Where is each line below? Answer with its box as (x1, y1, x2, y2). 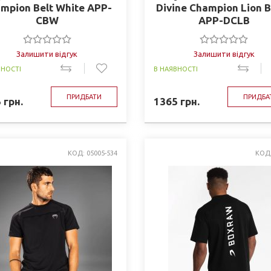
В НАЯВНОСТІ (153, 65, 198, 73)
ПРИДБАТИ (66, 93, 102, 100)
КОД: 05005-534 (67, 149, 117, 157)
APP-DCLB (198, 15, 250, 26)
